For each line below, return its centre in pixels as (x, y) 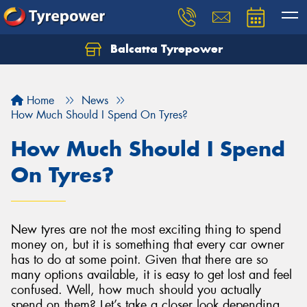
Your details (153, 104)
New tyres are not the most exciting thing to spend (146, 230)
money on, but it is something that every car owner (148, 245)
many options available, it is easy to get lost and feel (151, 275)
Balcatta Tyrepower (164, 49)
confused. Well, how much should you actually (136, 290)
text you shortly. (65, 72)
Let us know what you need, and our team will (144, 57)
